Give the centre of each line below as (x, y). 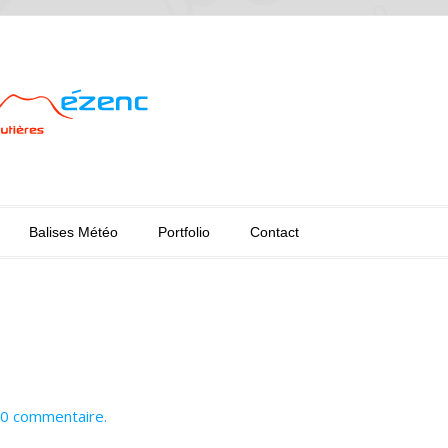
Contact (274, 232)
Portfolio (184, 232)
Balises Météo (73, 232)
